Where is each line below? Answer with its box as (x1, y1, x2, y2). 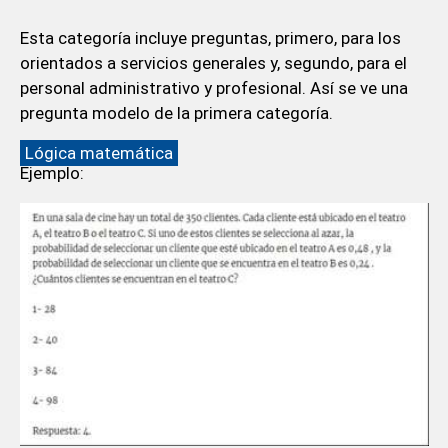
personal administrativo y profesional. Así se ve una (19, 78, 408, 99)
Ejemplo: (19, 163, 84, 184)
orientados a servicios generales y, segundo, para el (19, 53, 407, 74)
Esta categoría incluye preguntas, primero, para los (19, 28, 401, 49)
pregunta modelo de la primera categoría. (19, 103, 333, 124)
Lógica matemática (24, 143, 173, 164)
